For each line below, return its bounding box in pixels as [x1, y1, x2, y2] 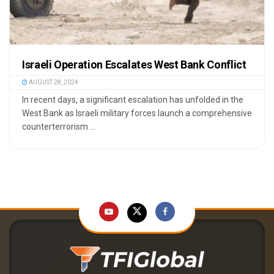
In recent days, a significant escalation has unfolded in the [22, 95, 243, 105]
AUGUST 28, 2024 [28, 79, 78, 86]
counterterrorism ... [22, 122, 95, 132]
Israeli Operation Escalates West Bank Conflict [22, 58, 246, 72]
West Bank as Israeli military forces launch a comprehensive [22, 108, 252, 119]
